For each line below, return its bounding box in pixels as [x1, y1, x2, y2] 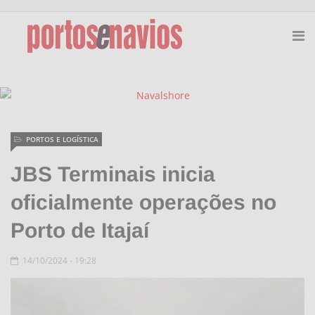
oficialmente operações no [11, 191, 276, 214]
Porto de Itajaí [11, 219, 149, 242]
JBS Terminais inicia [11, 162, 215, 186]
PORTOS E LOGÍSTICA [26, 134, 98, 144]
